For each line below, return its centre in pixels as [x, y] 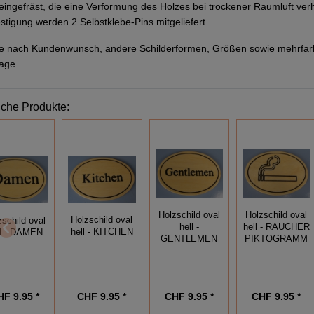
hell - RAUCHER [276, 227]
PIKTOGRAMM [277, 239]
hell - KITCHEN [102, 232]
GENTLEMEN [189, 239]
